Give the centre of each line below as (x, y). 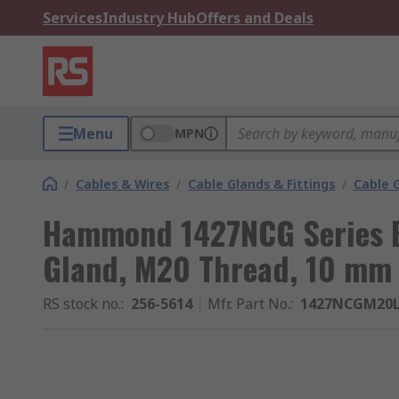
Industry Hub (149, 18)
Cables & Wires (122, 184)
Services (73, 18)
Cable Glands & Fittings (261, 184)
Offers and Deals (255, 18)
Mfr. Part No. (249, 304)
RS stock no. (82, 304)
